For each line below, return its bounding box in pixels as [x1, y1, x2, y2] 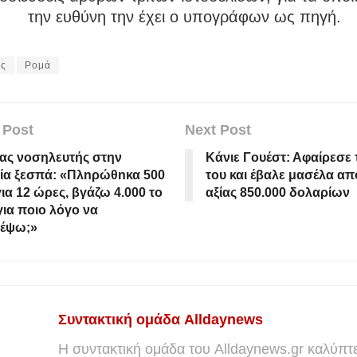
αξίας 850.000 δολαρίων [205, 186, 350, 200]
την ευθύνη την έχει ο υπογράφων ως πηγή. [28, 8, 342, 26]
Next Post [184, 122, 251, 139]
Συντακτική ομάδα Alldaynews [58, 312, 263, 328]
